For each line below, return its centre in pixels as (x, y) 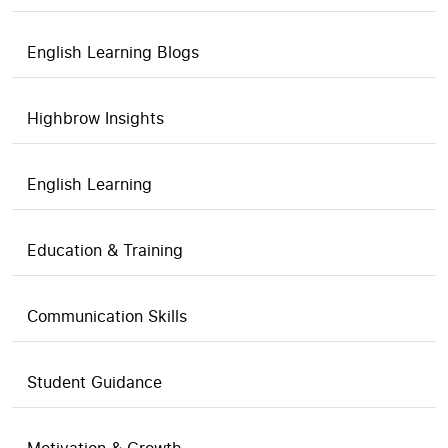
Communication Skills (107, 316)
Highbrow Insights (95, 118)
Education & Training (105, 250)
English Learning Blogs (113, 52)
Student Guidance (94, 382)
